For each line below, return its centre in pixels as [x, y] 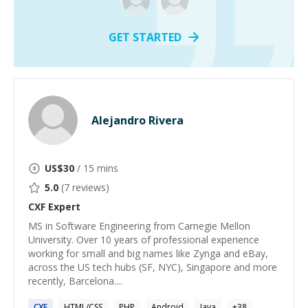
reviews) [89, 187]
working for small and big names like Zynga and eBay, [148, 253]
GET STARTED [145, 37]
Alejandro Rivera [137, 120]
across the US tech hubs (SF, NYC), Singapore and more [153, 267]
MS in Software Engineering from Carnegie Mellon [139, 226]
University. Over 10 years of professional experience [144, 240]
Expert [63, 207]
